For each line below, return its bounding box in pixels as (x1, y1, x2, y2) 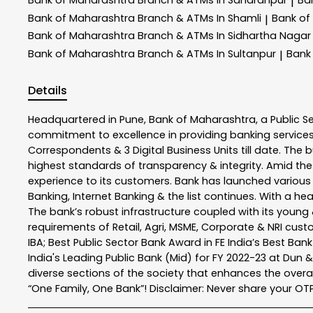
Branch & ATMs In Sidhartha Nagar (138, 29, 311, 43)
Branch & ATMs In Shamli (138, 10, 261, 25)
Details (28, 82, 67, 99)
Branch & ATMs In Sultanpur (138, 47, 276, 61)
